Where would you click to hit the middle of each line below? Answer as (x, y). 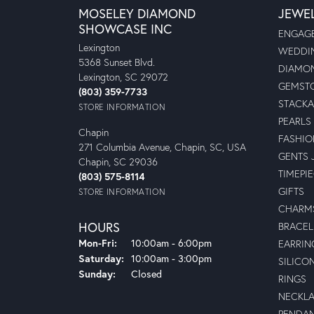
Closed (146, 274)
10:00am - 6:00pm (171, 243)
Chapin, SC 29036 (118, 162)
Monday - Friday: (156, 243)
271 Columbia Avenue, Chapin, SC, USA (162, 147)
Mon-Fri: (98, 243)
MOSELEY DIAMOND (137, 13)
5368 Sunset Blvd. (117, 62)
